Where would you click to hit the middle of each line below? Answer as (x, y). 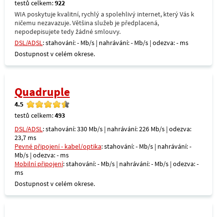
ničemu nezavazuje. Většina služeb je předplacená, (87, 23)
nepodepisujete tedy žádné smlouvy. (68, 31)
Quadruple (42, 92)
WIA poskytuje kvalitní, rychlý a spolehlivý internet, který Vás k (104, 14)
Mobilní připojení (39, 164)
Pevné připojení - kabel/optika (58, 146)
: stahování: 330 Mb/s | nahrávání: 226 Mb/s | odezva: (117, 129)
